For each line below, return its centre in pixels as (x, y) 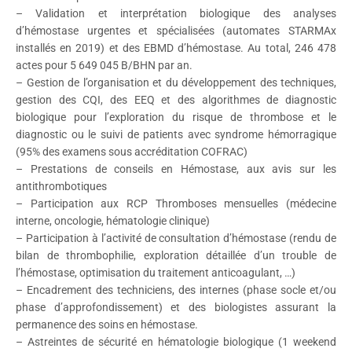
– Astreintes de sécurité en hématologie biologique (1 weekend (176, 342)
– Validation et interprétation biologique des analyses (176, 13)
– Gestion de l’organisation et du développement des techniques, (176, 82)
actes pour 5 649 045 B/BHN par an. (104, 65)
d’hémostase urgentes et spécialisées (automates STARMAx (176, 31)
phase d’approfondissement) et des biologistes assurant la (176, 307)
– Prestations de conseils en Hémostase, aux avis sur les (176, 169)
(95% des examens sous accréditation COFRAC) (132, 152)
